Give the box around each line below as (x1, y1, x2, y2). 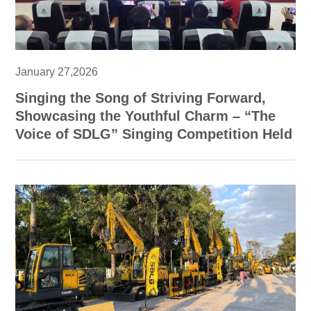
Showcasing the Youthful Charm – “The (15, 108, 276, 124)
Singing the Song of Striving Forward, (15, 90, 267, 106)
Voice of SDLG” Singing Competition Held (15, 126, 293, 142)
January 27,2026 (15, 66, 99, 78)
